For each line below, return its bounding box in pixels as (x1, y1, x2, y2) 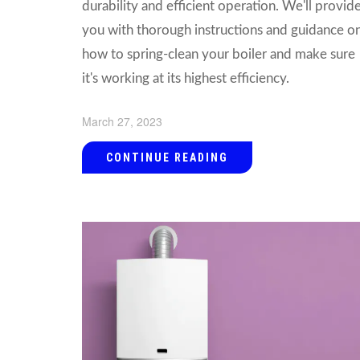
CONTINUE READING (106, 150, 228, 164)
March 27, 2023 (82, 112, 162, 129)
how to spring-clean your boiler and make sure (82, 47, 355, 61)
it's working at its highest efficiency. (82, 71, 289, 85)
